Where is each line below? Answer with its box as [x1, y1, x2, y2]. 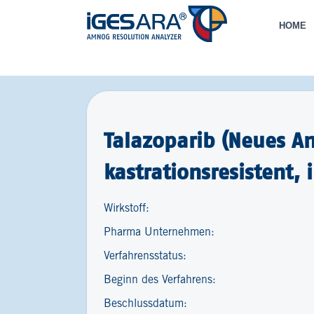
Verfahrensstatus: [104, 251, 186, 261]
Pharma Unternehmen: [104, 227, 214, 238]
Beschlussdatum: [104, 299, 187, 309]
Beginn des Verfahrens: [104, 275, 216, 285]
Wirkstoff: [104, 203, 149, 214]
